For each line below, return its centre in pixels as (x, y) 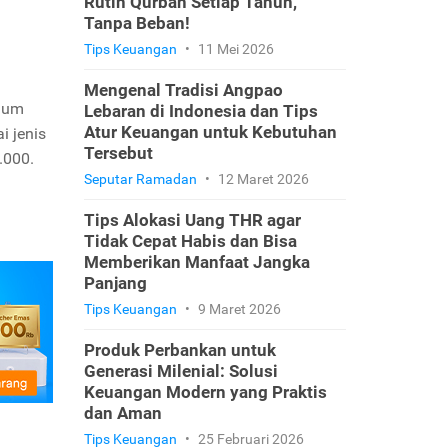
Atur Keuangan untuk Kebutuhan (210, 132)
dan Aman (122, 413)
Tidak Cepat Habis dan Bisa (190, 241)
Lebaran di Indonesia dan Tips (200, 111)
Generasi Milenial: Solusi (180, 371)
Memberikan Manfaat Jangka (196, 262)
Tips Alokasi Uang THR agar (192, 220)
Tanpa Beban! (136, 23)
